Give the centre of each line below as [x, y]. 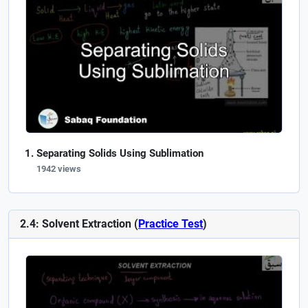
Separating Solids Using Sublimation [120, 153]
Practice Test [170, 223]
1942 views [59, 168]
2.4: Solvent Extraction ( [79, 223]
